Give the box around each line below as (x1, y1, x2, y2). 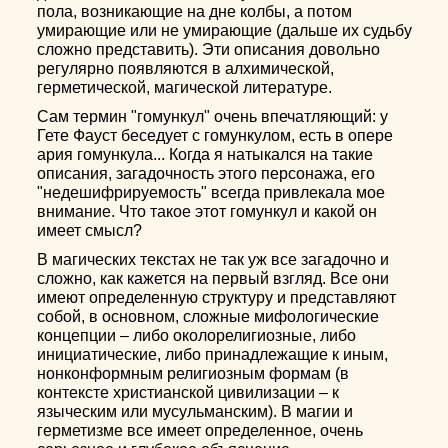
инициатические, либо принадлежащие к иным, (37, 346, 389, 363)
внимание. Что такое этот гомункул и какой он (37, 203, 378, 220)
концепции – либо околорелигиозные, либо (37, 327, 357, 344)
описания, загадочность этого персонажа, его (37, 165, 376, 182)
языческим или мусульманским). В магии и (37, 403, 354, 420)
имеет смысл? (37, 222, 143, 239)
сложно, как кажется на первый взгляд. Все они (37, 270, 390, 287)
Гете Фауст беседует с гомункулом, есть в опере (37, 127, 394, 144)
